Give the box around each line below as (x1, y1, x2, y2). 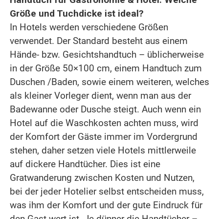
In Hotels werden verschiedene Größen (10, 21, 168, 33)
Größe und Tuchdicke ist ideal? (10, 7, 144, 19)
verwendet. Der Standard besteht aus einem (10, 35, 188, 46)
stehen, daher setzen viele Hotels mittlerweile (10, 144, 196, 156)
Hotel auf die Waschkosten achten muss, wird (10, 117, 198, 129)
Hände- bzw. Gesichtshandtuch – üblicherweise (10, 48, 204, 60)
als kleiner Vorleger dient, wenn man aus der (10, 89, 191, 101)
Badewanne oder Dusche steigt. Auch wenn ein (10, 103, 201, 115)
